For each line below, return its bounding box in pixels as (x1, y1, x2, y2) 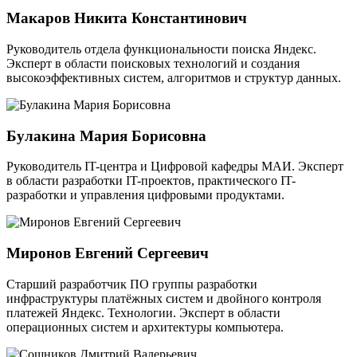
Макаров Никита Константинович (6, 10, 247, 27)
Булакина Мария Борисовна (6, 127, 206, 144)
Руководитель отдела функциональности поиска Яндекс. (6, 41, 316, 56)
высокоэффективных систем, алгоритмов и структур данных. (6, 70, 341, 84)
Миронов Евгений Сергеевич (6, 245, 209, 262)
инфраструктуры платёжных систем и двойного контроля (6, 291, 321, 305)
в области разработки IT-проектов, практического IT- (6, 174, 296, 188)
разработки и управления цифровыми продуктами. (6, 188, 284, 202)
